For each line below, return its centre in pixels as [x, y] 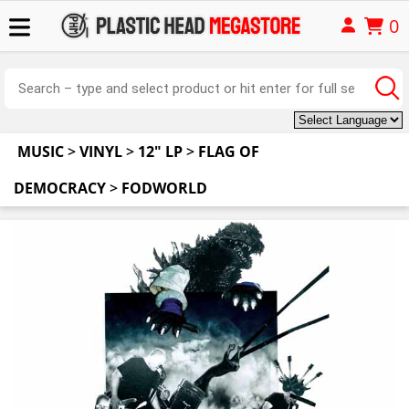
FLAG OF [229, 152]
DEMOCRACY [60, 188]
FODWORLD [164, 188]
